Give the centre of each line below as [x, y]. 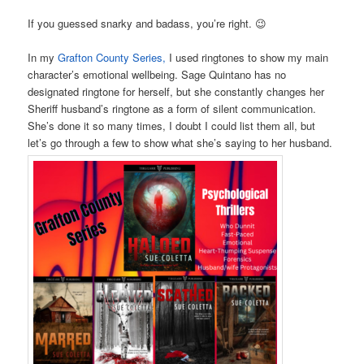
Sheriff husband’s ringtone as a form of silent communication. [172, 109]
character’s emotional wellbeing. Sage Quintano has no [157, 75]
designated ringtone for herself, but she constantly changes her [176, 92]
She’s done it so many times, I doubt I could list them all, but [172, 126]
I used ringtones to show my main [247, 58]
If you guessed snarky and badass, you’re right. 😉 [147, 24]
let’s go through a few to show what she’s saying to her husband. [180, 143]
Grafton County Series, [112, 58]
